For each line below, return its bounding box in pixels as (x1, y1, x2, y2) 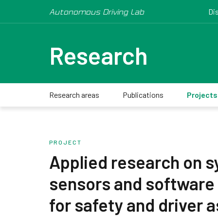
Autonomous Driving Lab (49, 6, 144, 17)
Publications (122, 90, 163, 99)
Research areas (49, 90, 99, 99)
